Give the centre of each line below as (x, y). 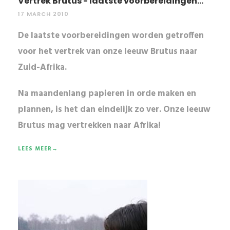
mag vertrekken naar (89, 126)
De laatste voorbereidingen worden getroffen (111, 36)
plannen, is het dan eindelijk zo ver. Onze (102, 110)
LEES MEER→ (38, 149)
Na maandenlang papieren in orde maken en (107, 94)
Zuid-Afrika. (42, 68)
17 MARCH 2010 (43, 14)
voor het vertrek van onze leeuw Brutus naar (108, 52)
